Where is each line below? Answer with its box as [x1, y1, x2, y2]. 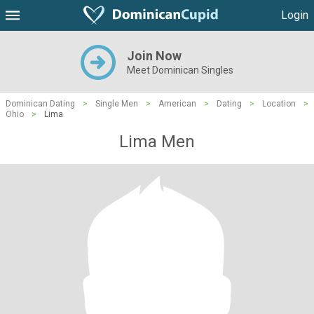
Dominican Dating [6, 99, 75, 109]
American [158, 99, 196, 109]
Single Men [95, 99, 138, 109]
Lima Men [119, 132, 195, 151]
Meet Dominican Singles [127, 64, 233, 76]
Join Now [127, 48, 182, 63]
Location [262, 99, 296, 109]
